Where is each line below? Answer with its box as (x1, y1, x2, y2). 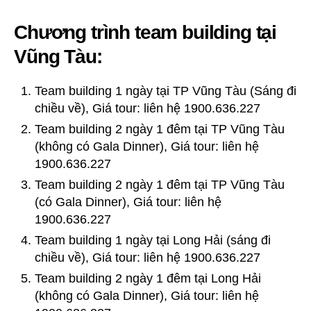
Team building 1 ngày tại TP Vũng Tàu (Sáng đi (35, 83, 296, 98)
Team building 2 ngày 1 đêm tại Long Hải (35, 271, 261, 285)
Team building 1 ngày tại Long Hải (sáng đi (35, 233, 271, 247)
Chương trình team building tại (14, 21, 277, 43)
